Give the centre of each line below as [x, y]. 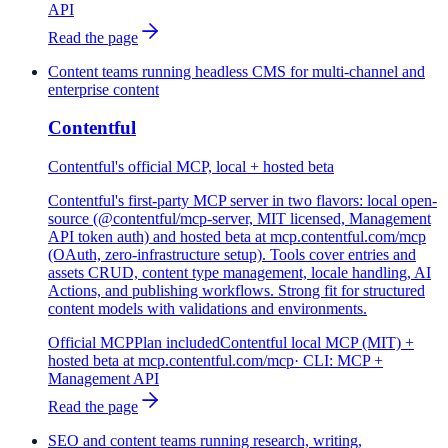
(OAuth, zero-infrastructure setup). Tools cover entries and [232, 254]
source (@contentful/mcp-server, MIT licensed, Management [239, 218]
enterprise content [103, 89]
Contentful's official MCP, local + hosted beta [191, 166]
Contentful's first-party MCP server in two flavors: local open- [242, 200]
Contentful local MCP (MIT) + [317, 342]
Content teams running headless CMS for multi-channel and [236, 71]
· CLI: [315, 360]
